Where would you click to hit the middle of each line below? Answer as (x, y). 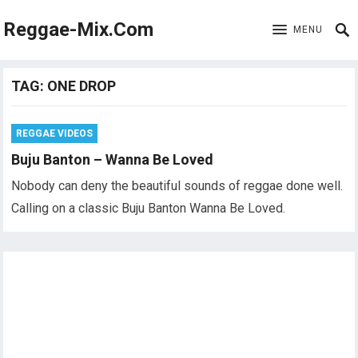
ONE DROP (82, 86)
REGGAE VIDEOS (55, 133)
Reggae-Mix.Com (79, 30)
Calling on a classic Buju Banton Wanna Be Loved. (149, 208)
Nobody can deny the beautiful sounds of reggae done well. (177, 186)
